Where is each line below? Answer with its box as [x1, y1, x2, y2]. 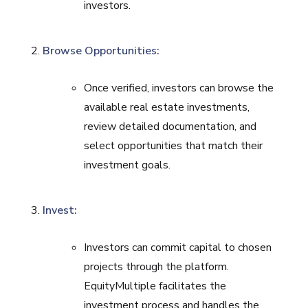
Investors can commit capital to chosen [84, 240, 272, 255]
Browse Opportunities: [43, 43, 160, 58]
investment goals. [84, 157, 171, 173]
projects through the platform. [84, 259, 230, 274]
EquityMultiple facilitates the [84, 278, 227, 294]
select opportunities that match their [84, 138, 263, 153]
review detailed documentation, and [84, 119, 257, 134]
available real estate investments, [84, 100, 250, 115]
